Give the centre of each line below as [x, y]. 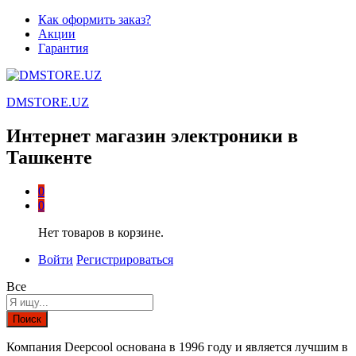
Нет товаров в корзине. [101, 232]
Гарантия [63, 48]
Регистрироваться [125, 259]
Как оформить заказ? [95, 19]
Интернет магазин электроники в [152, 135]
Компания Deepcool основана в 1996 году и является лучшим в [177, 346]
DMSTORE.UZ [48, 102]
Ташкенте [49, 157]
